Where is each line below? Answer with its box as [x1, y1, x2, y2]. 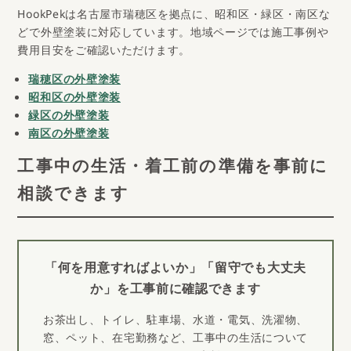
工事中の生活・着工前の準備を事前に [17, 153, 329, 187]
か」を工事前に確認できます [90, 279, 261, 306]
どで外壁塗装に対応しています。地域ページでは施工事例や [17, 24, 329, 47]
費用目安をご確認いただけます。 [17, 42, 190, 65]
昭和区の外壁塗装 [28, 89, 121, 112]
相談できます [17, 180, 130, 215]
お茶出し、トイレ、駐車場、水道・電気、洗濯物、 [42, 311, 309, 335]
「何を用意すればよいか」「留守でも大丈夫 [45, 258, 306, 284]
